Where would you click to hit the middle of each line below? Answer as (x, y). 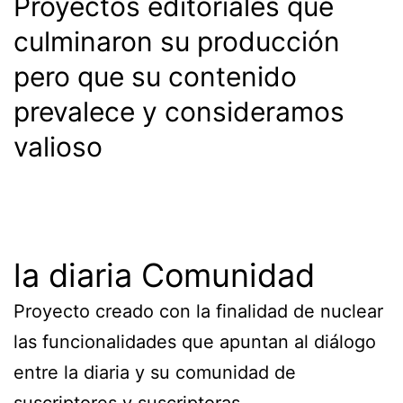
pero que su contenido (155, 76)
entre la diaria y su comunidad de (155, 372)
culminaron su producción (177, 41)
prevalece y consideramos (179, 111)
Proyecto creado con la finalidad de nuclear (198, 311)
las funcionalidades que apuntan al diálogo (195, 341)
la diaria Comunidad (164, 275)
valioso (58, 146)
